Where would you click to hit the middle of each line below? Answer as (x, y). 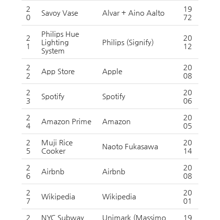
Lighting (55, 42)
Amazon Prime (66, 121)
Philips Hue (60, 34)
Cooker (53, 151)
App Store (58, 71)
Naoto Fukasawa (130, 146)
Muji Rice (57, 142)
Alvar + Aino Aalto (133, 13)
